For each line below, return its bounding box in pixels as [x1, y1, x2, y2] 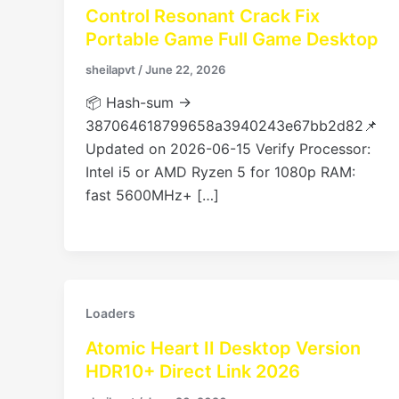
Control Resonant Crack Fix [85, 4, 320, 27]
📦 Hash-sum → [85, 94, 191, 112]
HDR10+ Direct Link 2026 [85, 361, 300, 383]
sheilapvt [85, 61, 138, 77]
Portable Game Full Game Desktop [85, 28, 379, 50]
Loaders [85, 305, 135, 322]
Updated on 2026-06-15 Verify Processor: [85, 140, 370, 159]
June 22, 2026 [145, 61, 225, 77]
